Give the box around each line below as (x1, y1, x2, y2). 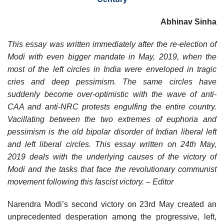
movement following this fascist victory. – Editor (7, 177, 173, 186)
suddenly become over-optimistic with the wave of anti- (7, 89, 216, 98)
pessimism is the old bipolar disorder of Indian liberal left (7, 127, 216, 136)
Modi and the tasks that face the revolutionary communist (7, 164, 216, 173)
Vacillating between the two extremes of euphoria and (7, 114, 216, 123)
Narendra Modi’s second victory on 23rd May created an (7, 199, 216, 208)
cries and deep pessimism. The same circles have (7, 77, 216, 86)
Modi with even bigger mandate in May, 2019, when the (7, 52, 216, 61)
